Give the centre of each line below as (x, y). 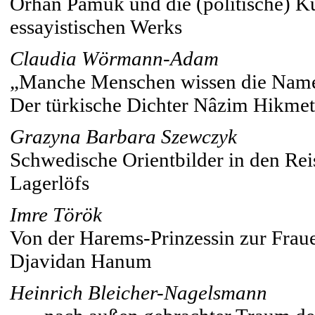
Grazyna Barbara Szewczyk (123, 136)
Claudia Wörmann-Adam (114, 58)
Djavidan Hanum (81, 261)
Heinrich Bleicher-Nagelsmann (139, 292)
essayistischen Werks (96, 27)
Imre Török (56, 214)
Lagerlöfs (50, 183)
